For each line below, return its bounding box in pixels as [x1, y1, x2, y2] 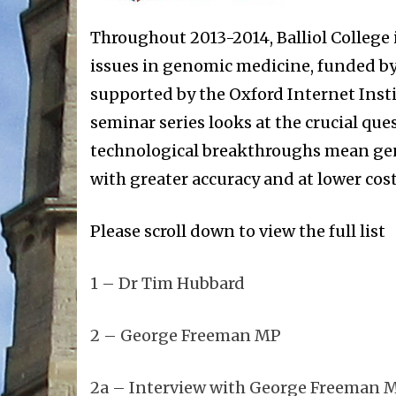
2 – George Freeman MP [90, 325, 281, 346]
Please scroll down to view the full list [90, 221, 385, 242]
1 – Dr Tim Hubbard [90, 273, 245, 294]
